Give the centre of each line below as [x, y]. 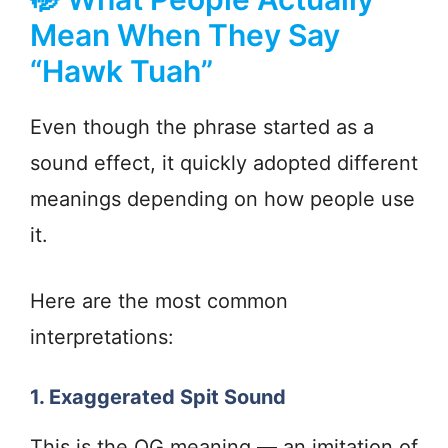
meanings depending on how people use [222, 199]
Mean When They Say [185, 35]
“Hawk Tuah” [121, 71]
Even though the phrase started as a [202, 127]
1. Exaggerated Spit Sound [158, 397]
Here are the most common [159, 301]
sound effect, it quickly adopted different [224, 163]
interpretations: [102, 337]
